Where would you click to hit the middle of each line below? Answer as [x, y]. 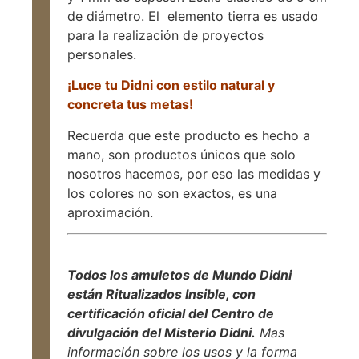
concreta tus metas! [130, 105]
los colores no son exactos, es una [172, 193]
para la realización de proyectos [165, 35]
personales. [102, 54]
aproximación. [110, 212]
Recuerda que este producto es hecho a [189, 135]
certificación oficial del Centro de [171, 314]
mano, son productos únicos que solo [182, 154]
